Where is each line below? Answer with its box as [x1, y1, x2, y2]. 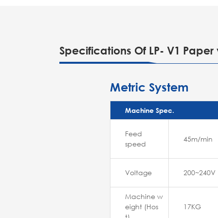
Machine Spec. [125, 106, 174, 115]
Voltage [125, 168, 152, 178]
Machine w [125, 192, 163, 201]
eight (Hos [125, 202, 158, 212]
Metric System [110, 80, 189, 94]
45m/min [183, 134, 213, 144]
